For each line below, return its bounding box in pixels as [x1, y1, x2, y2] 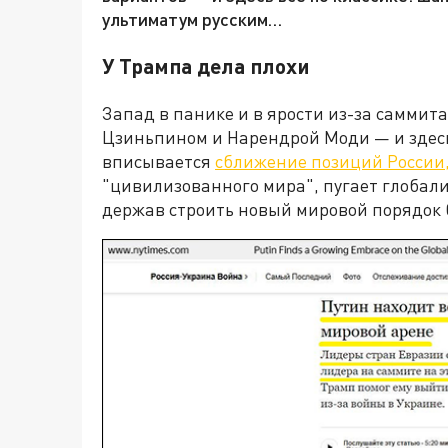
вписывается [102, 150, 215, 173]
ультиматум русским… [102, 8, 282, 31]
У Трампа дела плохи [102, 53, 310, 79]
